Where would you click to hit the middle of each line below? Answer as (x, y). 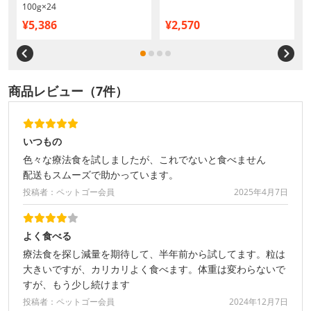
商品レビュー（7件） (68, 91)
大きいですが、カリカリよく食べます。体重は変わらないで (154, 269)
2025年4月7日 (261, 192)
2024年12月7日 (259, 302)
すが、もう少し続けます (76, 285)
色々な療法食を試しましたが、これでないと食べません (144, 160)
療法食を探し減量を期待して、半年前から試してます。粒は (154, 254)
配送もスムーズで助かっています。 (101, 175)
